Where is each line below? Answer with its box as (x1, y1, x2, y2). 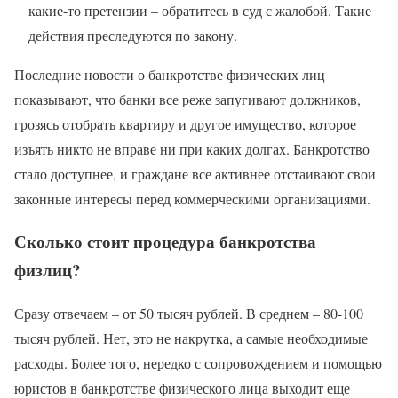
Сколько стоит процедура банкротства (14, 229, 316, 254)
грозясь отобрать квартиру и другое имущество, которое (14, 114, 356, 133)
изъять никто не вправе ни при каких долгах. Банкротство (14, 139, 370, 158)
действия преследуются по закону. (28, 25, 237, 44)
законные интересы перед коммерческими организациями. (14, 188, 370, 208)
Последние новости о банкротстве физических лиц (14, 64, 325, 84)
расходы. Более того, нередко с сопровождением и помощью (14, 354, 382, 373)
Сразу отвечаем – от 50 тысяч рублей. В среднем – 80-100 (14, 304, 363, 323)
